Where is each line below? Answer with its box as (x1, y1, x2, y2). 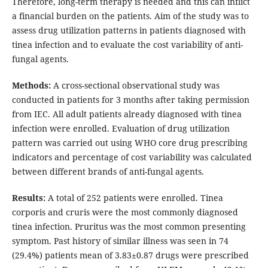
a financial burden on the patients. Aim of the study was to (11, 10, 249, 22)
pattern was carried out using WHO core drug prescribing (11, 137, 248, 149)
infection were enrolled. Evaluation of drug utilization (11, 123, 230, 135)
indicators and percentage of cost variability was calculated (11, 151, 252, 163)
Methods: (11, 80, 53, 92)
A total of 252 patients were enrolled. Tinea (47, 192, 223, 204)
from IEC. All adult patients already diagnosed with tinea (11, 108, 242, 120)
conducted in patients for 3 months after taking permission (11, 94, 249, 106)
